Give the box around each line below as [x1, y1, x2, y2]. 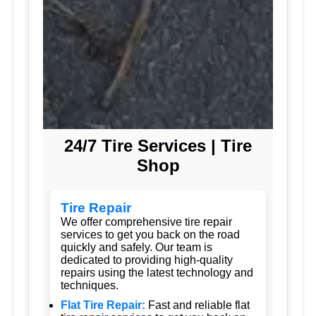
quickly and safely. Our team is [61, 241, 212, 253]
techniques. [61, 279, 119, 291]
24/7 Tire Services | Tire [64, 135, 252, 155]
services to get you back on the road [61, 228, 240, 241]
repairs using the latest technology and [61, 266, 253, 279]
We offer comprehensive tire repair [61, 215, 232, 228]
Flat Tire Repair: [61, 298, 145, 311]
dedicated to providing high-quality [61, 253, 233, 266]
